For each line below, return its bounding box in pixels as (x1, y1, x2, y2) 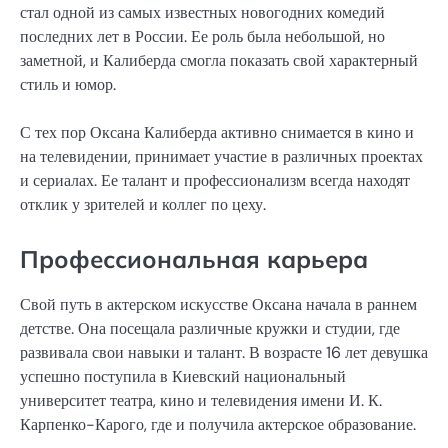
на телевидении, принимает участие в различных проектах (20, 146, 423, 168)
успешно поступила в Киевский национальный (20, 366, 346, 388)
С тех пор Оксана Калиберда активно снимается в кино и (20, 122, 414, 144)
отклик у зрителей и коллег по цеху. (20, 194, 266, 216)
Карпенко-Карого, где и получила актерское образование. (20, 414, 416, 436)
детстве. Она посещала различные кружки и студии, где (20, 318, 400, 340)
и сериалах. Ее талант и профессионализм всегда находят (20, 170, 410, 192)
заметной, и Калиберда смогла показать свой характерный (20, 49, 418, 71)
